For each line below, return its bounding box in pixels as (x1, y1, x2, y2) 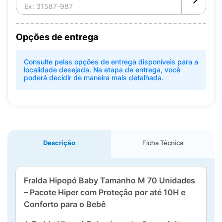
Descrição (43, 139, 75, 147)
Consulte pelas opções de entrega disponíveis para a (24, 57, 198, 66)
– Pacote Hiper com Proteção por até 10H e (24, 187, 185, 197)
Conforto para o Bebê (24, 199, 106, 209)
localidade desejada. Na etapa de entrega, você (24, 65, 180, 74)
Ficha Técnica (142, 139, 183, 147)
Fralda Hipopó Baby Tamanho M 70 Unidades (24, 175, 195, 185)
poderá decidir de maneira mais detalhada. (24, 73, 164, 82)
